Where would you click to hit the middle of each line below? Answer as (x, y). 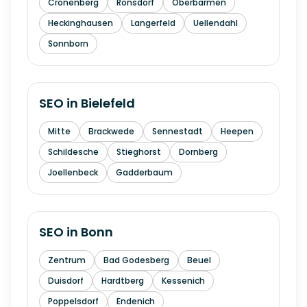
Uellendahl (216, 23)
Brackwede (111, 131)
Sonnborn (68, 44)
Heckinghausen (81, 23)
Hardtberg (123, 281)
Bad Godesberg (136, 260)
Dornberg (198, 152)
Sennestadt (177, 131)
